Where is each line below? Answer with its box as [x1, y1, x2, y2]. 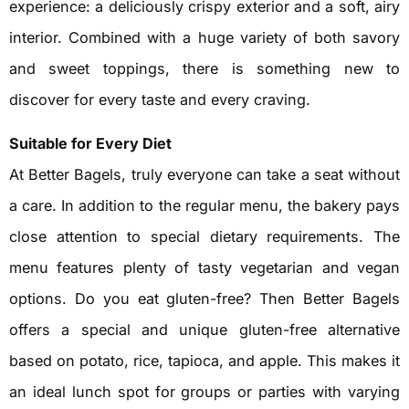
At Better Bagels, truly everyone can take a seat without [9, 164, 400, 184]
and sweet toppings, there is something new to [9, 58, 400, 78]
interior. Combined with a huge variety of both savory [9, 27, 400, 47]
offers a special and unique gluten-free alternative [9, 320, 400, 339]
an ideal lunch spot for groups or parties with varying [9, 382, 400, 401]
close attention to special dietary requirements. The [9, 226, 400, 246]
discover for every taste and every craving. [9, 89, 310, 109]
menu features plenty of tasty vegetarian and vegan [9, 257, 400, 277]
